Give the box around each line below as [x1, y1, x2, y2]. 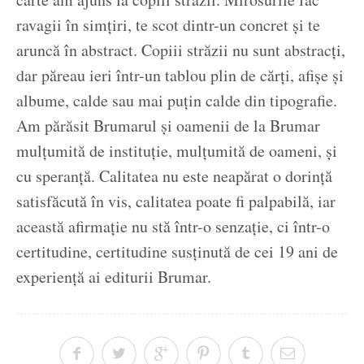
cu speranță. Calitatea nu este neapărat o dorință [16, 165, 332, 188]
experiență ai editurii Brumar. [16, 266, 211, 288]
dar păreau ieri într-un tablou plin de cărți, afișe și [16, 64, 344, 87]
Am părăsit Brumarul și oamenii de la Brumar [16, 115, 320, 137]
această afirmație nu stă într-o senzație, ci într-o [16, 215, 330, 238]
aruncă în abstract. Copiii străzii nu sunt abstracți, [16, 39, 345, 62]
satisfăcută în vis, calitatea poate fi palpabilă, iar [16, 190, 336, 213]
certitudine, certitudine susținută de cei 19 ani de [16, 240, 338, 263]
